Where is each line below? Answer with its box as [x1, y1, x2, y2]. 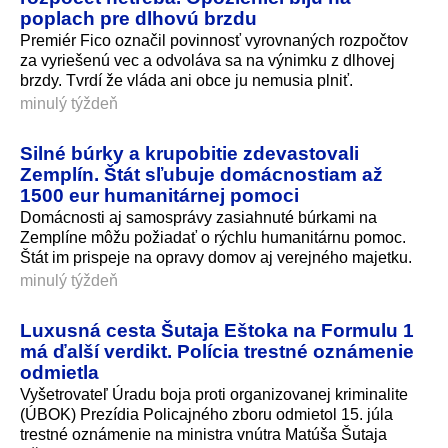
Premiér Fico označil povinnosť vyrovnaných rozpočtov [20, 31, 408, 49]
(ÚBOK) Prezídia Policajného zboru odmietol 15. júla [20, 405, 393, 423]
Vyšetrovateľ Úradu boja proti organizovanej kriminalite [20, 385, 408, 403]
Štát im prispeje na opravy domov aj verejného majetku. [20, 248, 412, 266]
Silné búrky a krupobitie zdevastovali [20, 141, 359, 164]
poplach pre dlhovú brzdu [20, 7, 257, 30]
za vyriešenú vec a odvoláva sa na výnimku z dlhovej [20, 51, 395, 69]
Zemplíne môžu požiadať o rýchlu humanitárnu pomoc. [20, 228, 406, 246]
